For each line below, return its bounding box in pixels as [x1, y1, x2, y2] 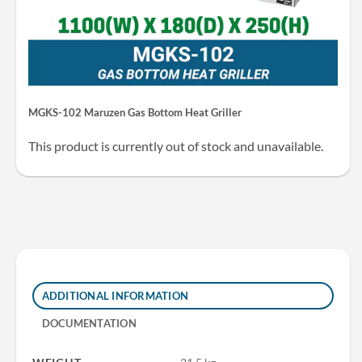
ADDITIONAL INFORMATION [41, 289, 189, 303]
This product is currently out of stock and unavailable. [28, 137, 323, 154]
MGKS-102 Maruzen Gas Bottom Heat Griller [28, 105, 242, 119]
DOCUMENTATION [41, 317, 137, 330]
